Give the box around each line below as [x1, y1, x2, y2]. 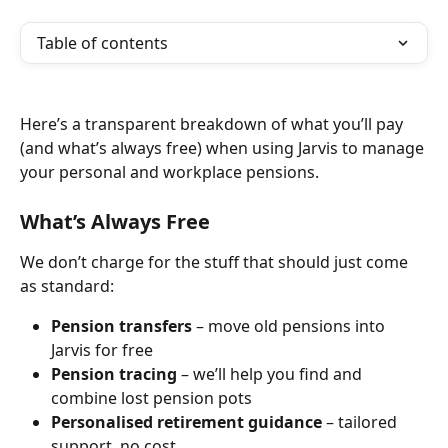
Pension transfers [51, 314, 192, 337]
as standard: [20, 274, 114, 297]
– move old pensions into [192, 314, 389, 337]
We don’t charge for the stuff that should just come [20, 250, 412, 273]
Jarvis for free [51, 338, 153, 361]
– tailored [322, 410, 401, 433]
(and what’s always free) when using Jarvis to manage [20, 137, 428, 160]
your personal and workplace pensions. [20, 161, 319, 184]
